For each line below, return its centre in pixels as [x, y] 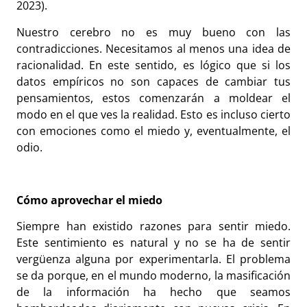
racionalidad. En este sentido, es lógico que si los [153, 65]
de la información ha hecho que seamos [153, 292]
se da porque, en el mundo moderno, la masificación [153, 276]
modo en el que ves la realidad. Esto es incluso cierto [153, 114]
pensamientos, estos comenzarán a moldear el [153, 98]
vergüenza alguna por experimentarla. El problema [153, 259]
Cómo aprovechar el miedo [89, 200]
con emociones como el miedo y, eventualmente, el [153, 131]
